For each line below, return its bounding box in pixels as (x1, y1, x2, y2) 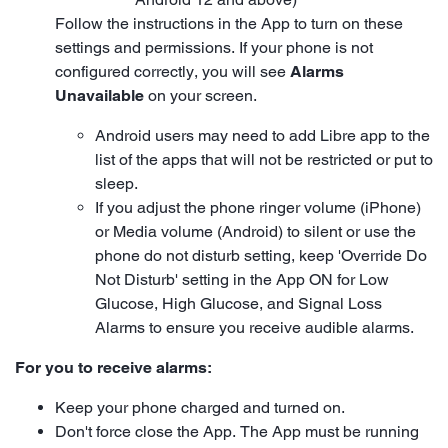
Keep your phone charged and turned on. (55, 397, 345, 417)
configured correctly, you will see (55, 61, 290, 81)
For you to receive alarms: (15, 357, 212, 377)
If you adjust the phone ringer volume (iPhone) (95, 197, 421, 217)
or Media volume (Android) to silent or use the (95, 221, 416, 241)
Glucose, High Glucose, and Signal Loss (95, 293, 382, 313)
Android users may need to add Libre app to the (95, 125, 430, 145)
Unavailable (55, 85, 144, 105)
